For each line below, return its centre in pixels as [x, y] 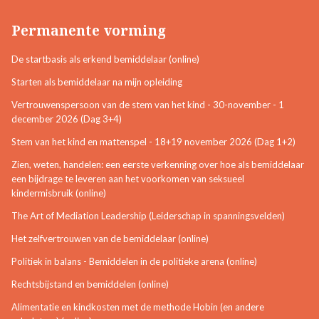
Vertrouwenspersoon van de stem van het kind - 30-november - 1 [148, 105]
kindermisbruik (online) [59, 193]
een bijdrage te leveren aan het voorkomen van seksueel [128, 179]
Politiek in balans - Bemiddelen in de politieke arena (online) [134, 262]
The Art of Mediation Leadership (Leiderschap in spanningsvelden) [148, 216]
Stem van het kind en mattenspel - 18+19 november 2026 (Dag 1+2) [153, 142]
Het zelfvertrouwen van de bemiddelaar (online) [110, 239]
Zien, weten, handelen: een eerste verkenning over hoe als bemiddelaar [158, 165]
